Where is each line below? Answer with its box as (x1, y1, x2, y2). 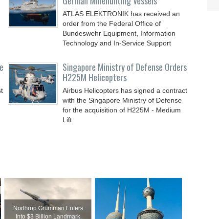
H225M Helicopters (63, 71, 127, 84)
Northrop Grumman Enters (13, 205, 83, 212)
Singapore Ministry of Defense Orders (63, 61, 187, 73)
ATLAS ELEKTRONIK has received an (63, 10, 180, 18)
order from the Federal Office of (63, 20, 161, 27)
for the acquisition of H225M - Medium (63, 106, 181, 114)
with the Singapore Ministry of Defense (63, 96, 182, 104)
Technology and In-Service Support (63, 39, 172, 47)
